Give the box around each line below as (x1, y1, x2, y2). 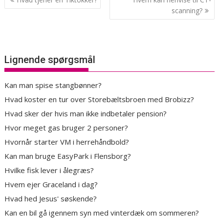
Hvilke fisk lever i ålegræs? (4, 165, 94, 175)
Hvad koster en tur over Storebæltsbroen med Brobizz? (4, 94, 195, 105)
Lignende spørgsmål (4, 54, 96, 66)
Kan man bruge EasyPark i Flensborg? (4, 151, 131, 161)
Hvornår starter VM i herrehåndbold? (4, 137, 130, 147)
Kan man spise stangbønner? (4, 80, 102, 90)
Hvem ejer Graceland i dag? (4, 179, 98, 190)
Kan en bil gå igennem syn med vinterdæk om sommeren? (4, 208, 199, 218)
